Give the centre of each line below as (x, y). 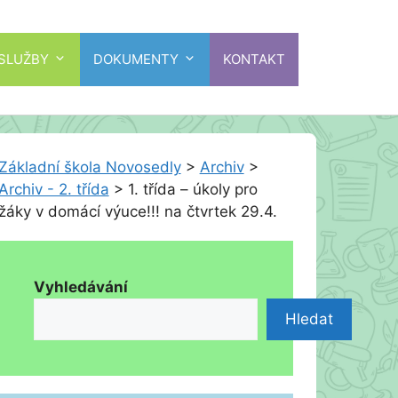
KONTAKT (254, 59)
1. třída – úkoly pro (192, 189)
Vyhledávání (80, 287)
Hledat (309, 319)
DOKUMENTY (136, 59)
